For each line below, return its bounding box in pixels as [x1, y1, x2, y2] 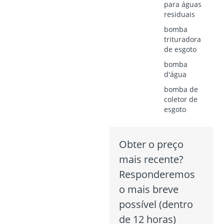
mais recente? [118, 152, 183, 166]
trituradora [163, 34, 201, 44]
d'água [163, 69, 186, 79]
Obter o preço [118, 137, 183, 151]
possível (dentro [118, 197, 193, 211]
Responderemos [118, 167, 195, 181]
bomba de [163, 84, 198, 94]
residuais [163, 9, 195, 19]
